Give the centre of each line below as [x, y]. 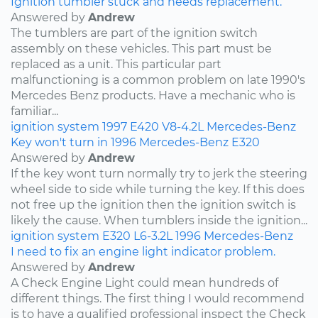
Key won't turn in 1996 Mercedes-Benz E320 [135, 142]
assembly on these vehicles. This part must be [141, 48]
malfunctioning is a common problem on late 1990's [158, 79]
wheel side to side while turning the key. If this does [158, 189]
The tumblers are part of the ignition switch [134, 33]
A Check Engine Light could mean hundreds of [144, 283]
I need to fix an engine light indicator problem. [143, 251]
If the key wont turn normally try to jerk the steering [159, 173]
